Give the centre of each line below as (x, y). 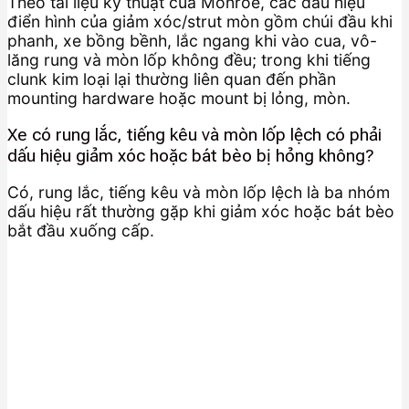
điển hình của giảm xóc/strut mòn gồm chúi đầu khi (200, 22)
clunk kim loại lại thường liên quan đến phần (172, 79)
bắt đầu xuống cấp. (81, 230)
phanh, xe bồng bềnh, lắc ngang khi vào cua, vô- (192, 41)
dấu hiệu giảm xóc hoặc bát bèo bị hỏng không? (191, 155)
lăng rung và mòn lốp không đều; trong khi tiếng (189, 60)
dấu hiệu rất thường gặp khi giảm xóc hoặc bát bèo (201, 211)
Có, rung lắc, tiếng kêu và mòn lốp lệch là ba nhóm (199, 192)
